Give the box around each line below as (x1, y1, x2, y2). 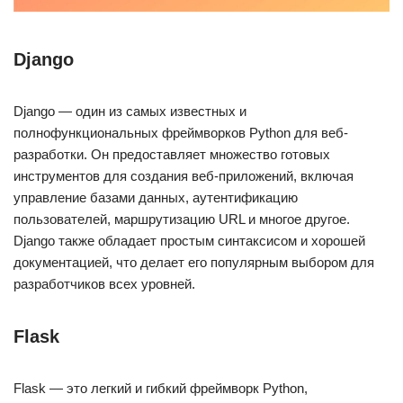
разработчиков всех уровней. (13, 276, 195, 292)
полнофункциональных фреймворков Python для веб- (13, 125, 348, 141)
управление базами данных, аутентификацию (13, 190, 298, 206)
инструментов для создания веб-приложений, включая (13, 168, 354, 184)
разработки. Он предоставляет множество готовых (13, 147, 330, 163)
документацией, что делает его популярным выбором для (13, 255, 374, 271)
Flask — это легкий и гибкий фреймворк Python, (13, 381, 308, 397)
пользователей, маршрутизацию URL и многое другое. (13, 211, 350, 228)
